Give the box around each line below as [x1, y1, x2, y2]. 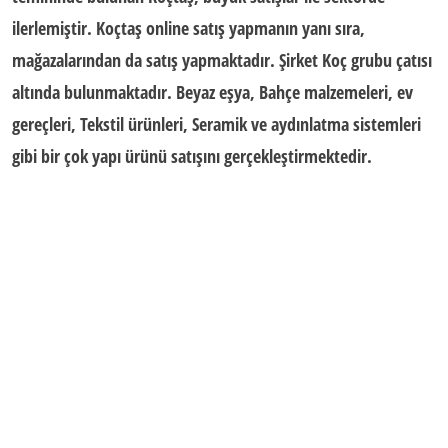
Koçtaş [96, 16, 142, 40]
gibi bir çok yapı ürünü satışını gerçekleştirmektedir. [12, 144, 372, 168]
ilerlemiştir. [12, 16, 96, 40]
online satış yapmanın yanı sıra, [142, 16, 365, 40]
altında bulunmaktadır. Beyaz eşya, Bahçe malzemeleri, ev [12, 80, 413, 104]
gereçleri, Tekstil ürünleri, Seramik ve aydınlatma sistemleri [12, 112, 421, 136]
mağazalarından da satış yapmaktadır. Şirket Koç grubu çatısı [12, 48, 432, 72]
